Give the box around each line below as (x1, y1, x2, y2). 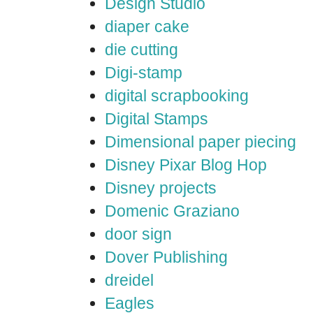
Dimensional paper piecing (105, 133, 296, 151)
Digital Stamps (105, 110, 208, 128)
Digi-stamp (105, 64, 182, 82)
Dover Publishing (105, 248, 228, 266)
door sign (105, 225, 172, 243)
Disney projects (105, 179, 217, 197)
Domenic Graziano (105, 202, 240, 220)
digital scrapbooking (105, 87, 249, 105)
